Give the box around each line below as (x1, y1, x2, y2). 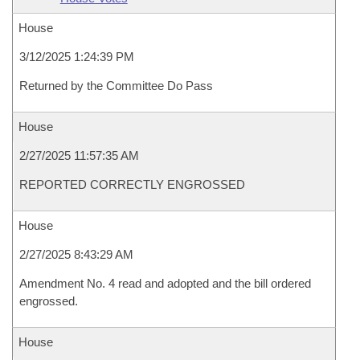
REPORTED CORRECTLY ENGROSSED (19, 178, 245, 191)
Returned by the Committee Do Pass (19, 79, 213, 92)
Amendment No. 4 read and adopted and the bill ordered (19, 276, 311, 290)
